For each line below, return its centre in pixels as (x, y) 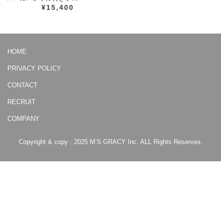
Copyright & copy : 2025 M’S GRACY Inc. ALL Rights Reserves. (110, 142)
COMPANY (23, 118)
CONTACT (22, 85)
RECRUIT (21, 102)
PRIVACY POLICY (34, 68)
